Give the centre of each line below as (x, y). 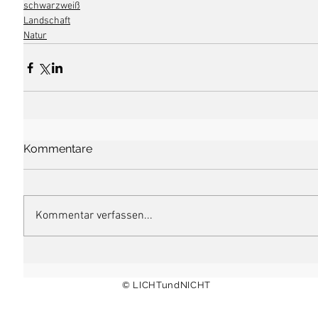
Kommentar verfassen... (94, 216)
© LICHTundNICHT (166, 285)
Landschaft (47, 21)
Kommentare (58, 149)
